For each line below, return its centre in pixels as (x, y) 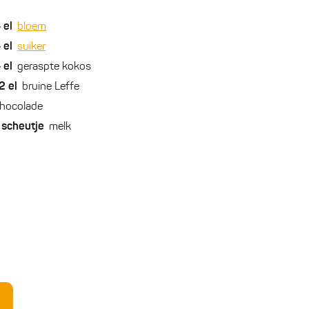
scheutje (23, 127)
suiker (31, 47)
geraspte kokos (54, 67)
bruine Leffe (51, 87)
